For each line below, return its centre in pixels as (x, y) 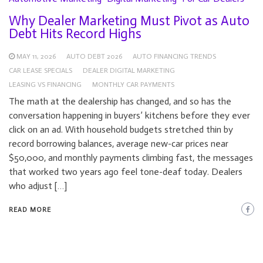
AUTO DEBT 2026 (94, 57)
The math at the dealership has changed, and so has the (120, 102)
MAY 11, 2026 (36, 57)
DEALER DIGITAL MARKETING (129, 71)
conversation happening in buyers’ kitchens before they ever (129, 116)
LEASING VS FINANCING (45, 85)
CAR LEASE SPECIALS (41, 71)
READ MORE (30, 210)
